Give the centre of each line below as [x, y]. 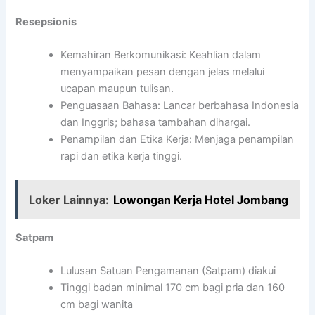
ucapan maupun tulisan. [117, 89]
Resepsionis [46, 21]
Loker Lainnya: [69, 199]
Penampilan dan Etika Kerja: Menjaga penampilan [178, 140]
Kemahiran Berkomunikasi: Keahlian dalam [161, 55]
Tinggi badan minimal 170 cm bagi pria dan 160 [173, 288]
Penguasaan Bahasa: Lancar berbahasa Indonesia [180, 106]
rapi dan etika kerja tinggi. [122, 156]
